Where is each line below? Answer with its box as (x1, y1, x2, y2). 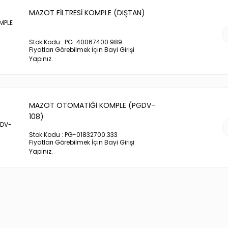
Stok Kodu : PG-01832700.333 (29, 130, 118, 139)
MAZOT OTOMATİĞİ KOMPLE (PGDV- (29, 100, 155, 110)
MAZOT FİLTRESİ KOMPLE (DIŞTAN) (29, 8, 145, 18)
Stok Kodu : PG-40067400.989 (29, 38, 122, 46)
